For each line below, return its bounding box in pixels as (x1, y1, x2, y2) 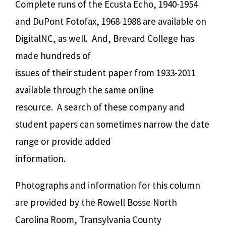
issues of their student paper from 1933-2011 (15, 66, 196, 79)
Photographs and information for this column (15, 179, 200, 191)
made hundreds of (15, 49, 91, 62)
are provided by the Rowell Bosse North (15, 196, 177, 208)
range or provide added (15, 135, 111, 147)
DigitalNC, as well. (15, 32, 88, 44)
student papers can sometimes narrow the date (15, 118, 209, 130)
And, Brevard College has (92, 32, 194, 44)
